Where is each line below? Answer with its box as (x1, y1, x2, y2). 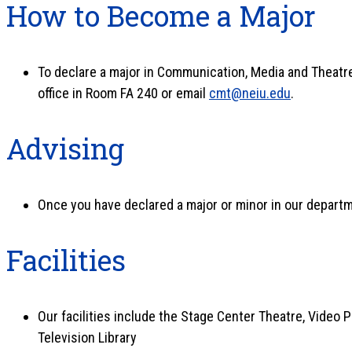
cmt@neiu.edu (209, 85, 291, 101)
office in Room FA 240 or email (38, 85, 209, 101)
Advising (6, 130, 124, 167)
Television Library (38, 329, 137, 346)
